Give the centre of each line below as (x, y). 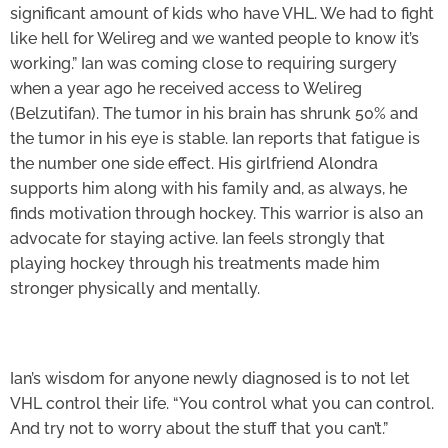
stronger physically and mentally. (135, 289)
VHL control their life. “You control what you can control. (222, 404)
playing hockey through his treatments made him (195, 264)
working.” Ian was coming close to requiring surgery (203, 64)
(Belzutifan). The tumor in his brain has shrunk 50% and (214, 114)
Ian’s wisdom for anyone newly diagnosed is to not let (210, 379)
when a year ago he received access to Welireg (186, 89)
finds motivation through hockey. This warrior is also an (216, 214)
